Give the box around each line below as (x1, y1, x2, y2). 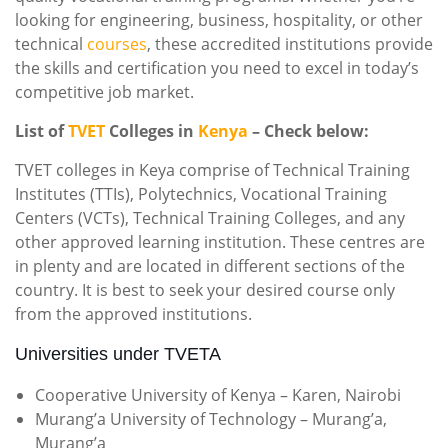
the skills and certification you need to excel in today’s (15, 57, 419, 79)
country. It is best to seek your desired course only (15, 279, 395, 301)
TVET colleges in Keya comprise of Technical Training (15, 159, 410, 181)
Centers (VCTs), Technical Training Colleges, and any (15, 207, 405, 229)
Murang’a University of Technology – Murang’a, (35, 408, 387, 430)
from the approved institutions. (15, 303, 252, 325)
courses (87, 33, 147, 55)
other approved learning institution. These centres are (15, 231, 425, 253)
